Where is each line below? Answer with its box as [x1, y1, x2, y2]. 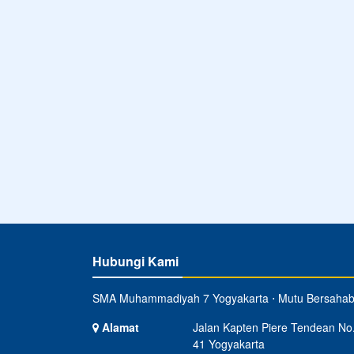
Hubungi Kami [92, 251, 179, 270]
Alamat [99, 318, 139, 335]
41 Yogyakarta [192, 335, 265, 352]
